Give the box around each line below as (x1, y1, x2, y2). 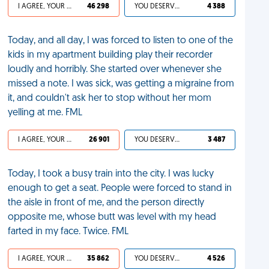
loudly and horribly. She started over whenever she (8, 65, 222, 74)
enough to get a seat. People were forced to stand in (8, 184, 232, 193)
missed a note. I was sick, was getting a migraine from (8, 79, 235, 89)
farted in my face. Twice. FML (8, 227, 129, 237)
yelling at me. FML (8, 108, 83, 118)
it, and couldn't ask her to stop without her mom (8, 94, 212, 103)
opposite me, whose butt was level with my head (8, 213, 217, 222)
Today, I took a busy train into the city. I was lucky (8, 169, 214, 179)
